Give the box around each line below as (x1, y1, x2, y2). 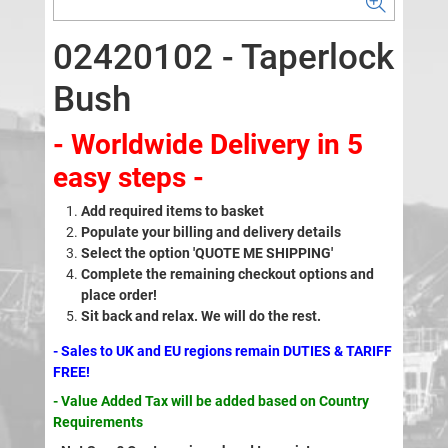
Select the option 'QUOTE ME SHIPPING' (80, 245, 333, 262)
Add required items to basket (80, 203, 264, 220)
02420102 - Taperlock (52, 37, 394, 79)
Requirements (52, 414, 143, 431)
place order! (80, 287, 157, 304)
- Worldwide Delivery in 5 (52, 128, 363, 162)
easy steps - (52, 161, 204, 195)
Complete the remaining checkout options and (80, 266, 374, 283)
